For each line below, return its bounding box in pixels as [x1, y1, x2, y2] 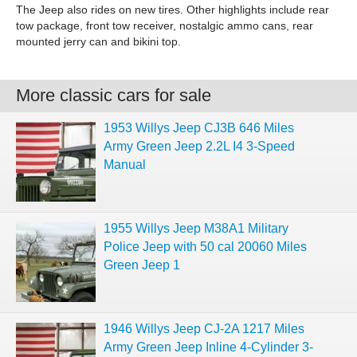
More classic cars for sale [16, 85, 211, 105]
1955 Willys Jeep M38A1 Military [104, 222, 288, 235]
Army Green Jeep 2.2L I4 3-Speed [104, 139, 295, 153]
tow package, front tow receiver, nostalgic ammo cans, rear [16, 19, 313, 32]
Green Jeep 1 [104, 258, 180, 272]
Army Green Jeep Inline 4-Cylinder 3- [104, 340, 313, 354]
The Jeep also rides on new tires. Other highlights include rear [16, 3, 329, 16]
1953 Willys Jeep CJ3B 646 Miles [104, 121, 294, 135]
